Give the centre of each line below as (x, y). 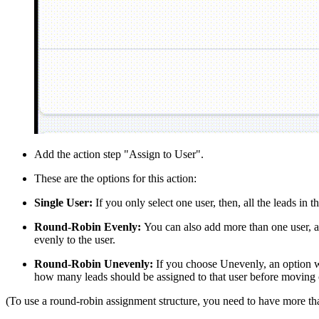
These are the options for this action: (115, 178)
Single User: (63, 202)
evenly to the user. (76, 239)
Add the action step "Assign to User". (120, 154)
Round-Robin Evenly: (88, 226)
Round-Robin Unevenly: (94, 263)
